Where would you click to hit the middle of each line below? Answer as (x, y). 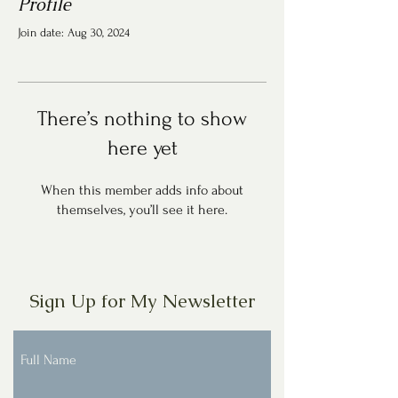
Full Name (48, 360)
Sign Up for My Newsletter (142, 301)
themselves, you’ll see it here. (142, 210)
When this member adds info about (142, 190)
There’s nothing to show (142, 119)
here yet (142, 148)
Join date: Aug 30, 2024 (74, 32)
